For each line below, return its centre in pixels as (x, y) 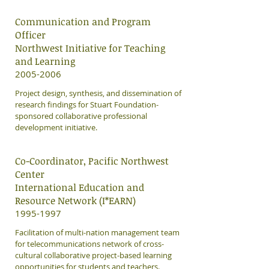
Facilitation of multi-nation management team (97, 232)
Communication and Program (83, 22)
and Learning (45, 61)
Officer (30, 35)
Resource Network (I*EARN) (75, 201)
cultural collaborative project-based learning (93, 255)
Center (30, 174)
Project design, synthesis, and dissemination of (98, 93)
